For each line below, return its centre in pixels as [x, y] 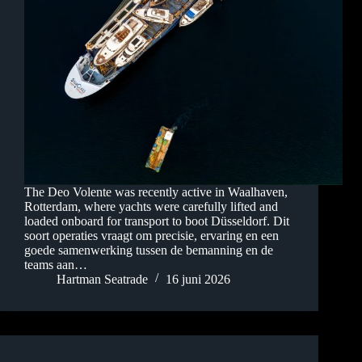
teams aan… [56, 265]
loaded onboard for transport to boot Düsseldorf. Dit [157, 221]
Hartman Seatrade [102, 280]
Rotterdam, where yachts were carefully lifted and [151, 207]
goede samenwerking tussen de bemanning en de [149, 250]
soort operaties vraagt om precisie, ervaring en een [152, 236]
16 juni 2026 [198, 280]
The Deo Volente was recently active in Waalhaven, [156, 192]
